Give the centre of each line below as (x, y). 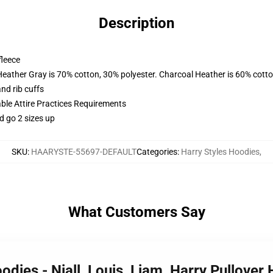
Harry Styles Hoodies (220, 152)
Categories (157, 152)
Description (136, 23)
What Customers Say (136, 212)
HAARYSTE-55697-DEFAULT (84, 152)
